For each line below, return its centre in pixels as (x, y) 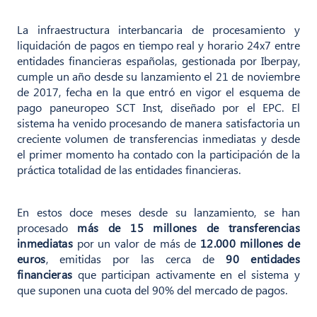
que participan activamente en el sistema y (189, 274)
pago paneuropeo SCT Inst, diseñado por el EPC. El (158, 107)
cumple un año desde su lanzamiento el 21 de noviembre (158, 76)
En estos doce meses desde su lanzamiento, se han (158, 212)
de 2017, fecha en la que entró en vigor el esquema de (158, 92)
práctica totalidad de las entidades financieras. (129, 169)
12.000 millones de (250, 243)
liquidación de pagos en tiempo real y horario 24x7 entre (158, 45)
